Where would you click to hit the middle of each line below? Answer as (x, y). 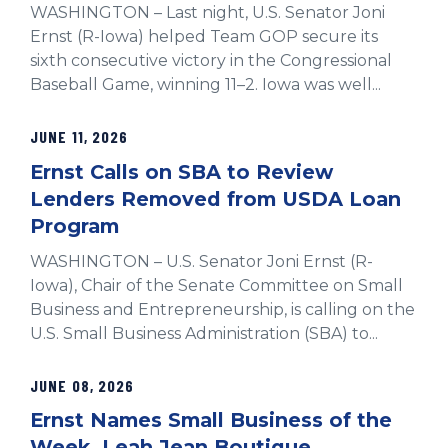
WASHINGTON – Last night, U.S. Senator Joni (207, 13)
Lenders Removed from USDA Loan (215, 198)
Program (74, 225)
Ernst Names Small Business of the (211, 420)
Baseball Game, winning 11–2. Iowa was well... (205, 85)
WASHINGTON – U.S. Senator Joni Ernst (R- (201, 261)
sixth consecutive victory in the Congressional (211, 61)
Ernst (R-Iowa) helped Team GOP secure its (204, 37)
